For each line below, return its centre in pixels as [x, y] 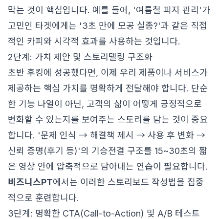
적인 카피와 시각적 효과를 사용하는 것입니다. [94, 41]
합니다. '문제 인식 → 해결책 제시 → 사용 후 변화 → [107, 135]
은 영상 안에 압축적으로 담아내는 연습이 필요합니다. [108, 166]
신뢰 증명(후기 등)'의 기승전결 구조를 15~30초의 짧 [108, 151]
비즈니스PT [30, 182]
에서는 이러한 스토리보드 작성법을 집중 [128, 182]
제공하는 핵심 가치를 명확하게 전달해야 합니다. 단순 [108, 88]
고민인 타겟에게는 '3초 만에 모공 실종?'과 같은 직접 [108, 26]
